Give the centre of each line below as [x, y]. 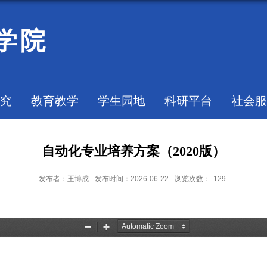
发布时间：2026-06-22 [131, 179]
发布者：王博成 [63, 179]
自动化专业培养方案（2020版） [133, 151]
